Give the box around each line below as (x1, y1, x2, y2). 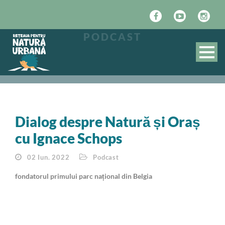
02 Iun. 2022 (27, 153, 70, 161)
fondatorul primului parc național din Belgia (15, 172, 152, 180)
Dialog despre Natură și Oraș (15, 113, 200, 130)
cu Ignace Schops (15, 130, 122, 147)
